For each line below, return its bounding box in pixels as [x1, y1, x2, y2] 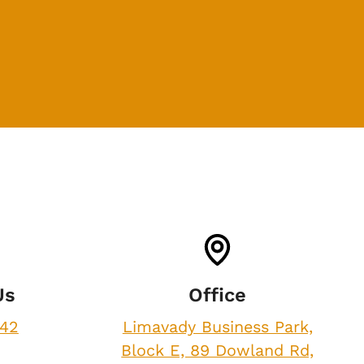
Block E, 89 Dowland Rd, [121, 340, 314, 360]
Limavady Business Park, [122, 317, 313, 336]
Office [188, 283, 247, 306]
